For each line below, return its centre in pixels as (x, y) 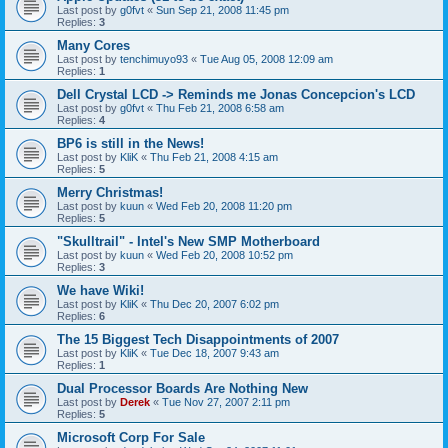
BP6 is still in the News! (130, 143)
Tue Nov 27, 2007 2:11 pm (226, 401)
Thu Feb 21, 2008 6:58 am (220, 107)
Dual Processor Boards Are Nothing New (182, 388)
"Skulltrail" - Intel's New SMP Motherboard (188, 241)
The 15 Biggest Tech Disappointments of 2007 (198, 339)
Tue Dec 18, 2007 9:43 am (214, 352)
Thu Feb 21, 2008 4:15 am (214, 156)
